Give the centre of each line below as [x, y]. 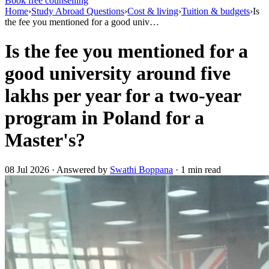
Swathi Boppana [141, 169]
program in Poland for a [104, 118]
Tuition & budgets [216, 11]
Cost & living [153, 11]
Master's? [45, 140]
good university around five [118, 74]
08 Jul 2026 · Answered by [57, 169]
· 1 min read [197, 169]
